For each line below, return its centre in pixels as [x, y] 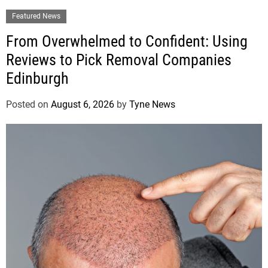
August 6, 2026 [83, 105]
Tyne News [152, 105]
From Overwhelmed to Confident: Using [127, 42]
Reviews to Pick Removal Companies [119, 60]
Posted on [28, 105]
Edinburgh [37, 79]
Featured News [36, 16]
